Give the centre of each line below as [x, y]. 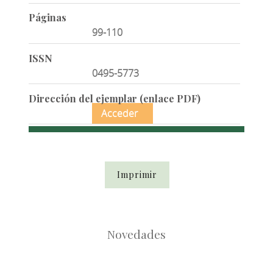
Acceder [120, 113]
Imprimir [137, 175]
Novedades [136, 234]
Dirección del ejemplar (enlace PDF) [114, 98]
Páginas [47, 18]
